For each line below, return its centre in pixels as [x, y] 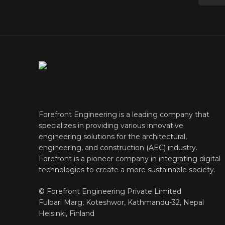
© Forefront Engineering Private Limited [110, 191]
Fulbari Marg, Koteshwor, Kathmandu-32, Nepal [121, 202]
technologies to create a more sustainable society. [127, 170]
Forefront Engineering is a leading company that [124, 114]
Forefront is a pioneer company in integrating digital [130, 158]
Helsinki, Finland [67, 213]
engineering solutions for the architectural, [113, 136]
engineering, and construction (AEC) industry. [118, 147]
